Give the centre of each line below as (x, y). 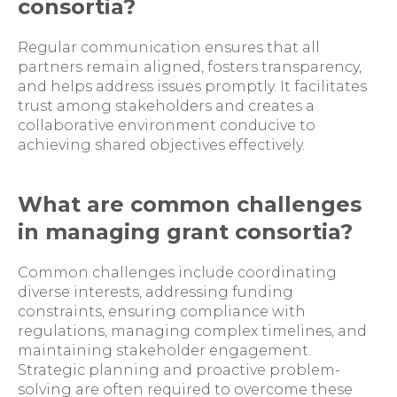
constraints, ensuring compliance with (162, 311)
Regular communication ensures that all (169, 47)
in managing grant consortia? (185, 232)
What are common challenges (190, 204)
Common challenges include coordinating (177, 272)
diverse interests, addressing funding (156, 292)
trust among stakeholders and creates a (166, 106)
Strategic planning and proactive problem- (179, 370)
